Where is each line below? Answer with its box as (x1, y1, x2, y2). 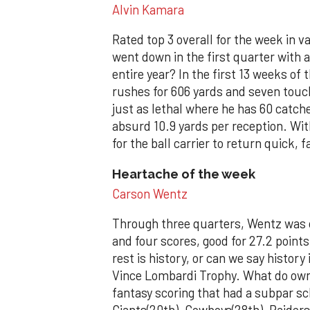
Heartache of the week (112, 166, 255, 181)
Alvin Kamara (112, 1, 184, 17)
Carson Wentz (112, 185, 188, 201)
